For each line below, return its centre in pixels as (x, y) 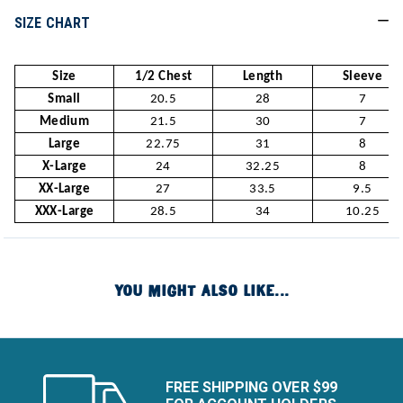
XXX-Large (64, 212)
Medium (64, 122)
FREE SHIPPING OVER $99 (251, 387)
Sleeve (363, 77)
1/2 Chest (163, 77)
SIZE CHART (53, 23)
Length (263, 77)
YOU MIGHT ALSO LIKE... (201, 291)
